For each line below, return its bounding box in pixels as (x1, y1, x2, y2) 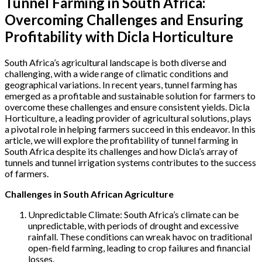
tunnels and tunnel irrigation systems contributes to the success (5, 156, 256, 168)
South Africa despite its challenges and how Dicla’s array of (5, 145, 238, 157)
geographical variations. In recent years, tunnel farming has (5, 78, 237, 90)
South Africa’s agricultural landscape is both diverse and (5, 56, 226, 68)
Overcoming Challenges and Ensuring (5, 11, 243, 28)
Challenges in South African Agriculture (5, 188, 174, 199)
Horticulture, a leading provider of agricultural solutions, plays (5, 112, 251, 123)
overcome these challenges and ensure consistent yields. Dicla (5, 101, 250, 112)
